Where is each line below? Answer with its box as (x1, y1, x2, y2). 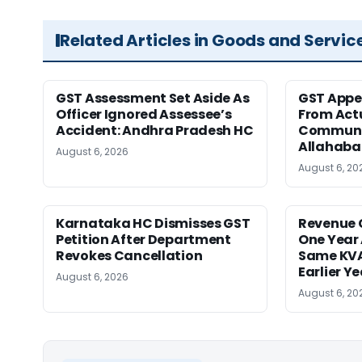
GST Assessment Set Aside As (56, 89, 250, 107)
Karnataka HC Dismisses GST (56, 214, 250, 233)
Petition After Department (56, 230, 231, 249)
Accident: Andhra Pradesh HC (56, 121, 254, 140)
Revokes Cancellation (56, 246, 203, 265)
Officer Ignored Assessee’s (56, 105, 232, 124)
